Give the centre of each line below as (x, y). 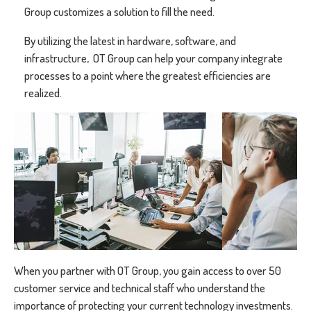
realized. (43, 93)
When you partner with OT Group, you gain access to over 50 (148, 270)
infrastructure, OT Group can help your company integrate (153, 58)
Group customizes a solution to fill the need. (119, 11)
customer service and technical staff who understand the (140, 288)
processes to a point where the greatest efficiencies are (148, 75)
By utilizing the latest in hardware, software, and (130, 41)
